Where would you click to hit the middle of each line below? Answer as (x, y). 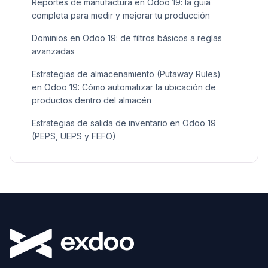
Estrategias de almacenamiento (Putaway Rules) (126, 74)
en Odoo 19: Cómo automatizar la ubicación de (124, 87)
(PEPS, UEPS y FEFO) (74, 136)
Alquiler (46, 7)
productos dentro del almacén (92, 100)
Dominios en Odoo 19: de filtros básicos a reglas (127, 38)
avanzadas (53, 51)
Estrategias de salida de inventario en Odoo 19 (124, 123)
